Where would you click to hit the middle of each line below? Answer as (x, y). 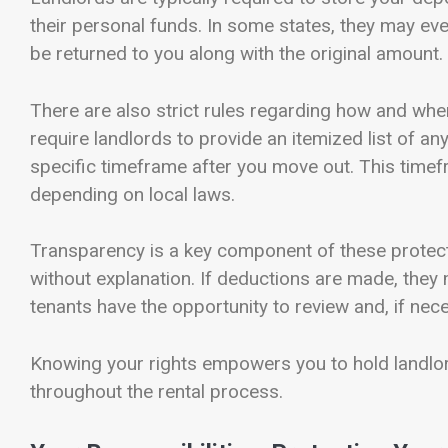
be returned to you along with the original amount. (236, 54)
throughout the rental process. (156, 392)
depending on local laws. (132, 194)
